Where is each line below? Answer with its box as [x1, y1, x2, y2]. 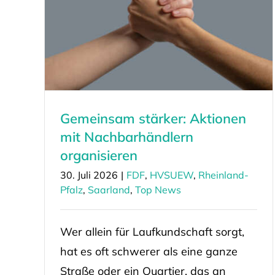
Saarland [87, 184, 130, 196]
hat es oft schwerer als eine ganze [60, 244, 238, 259]
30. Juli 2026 [60, 169, 118, 182]
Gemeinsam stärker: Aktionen [60, 110, 246, 128]
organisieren [60, 147, 137, 165]
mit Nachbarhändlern [60, 128, 193, 146]
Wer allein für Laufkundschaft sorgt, [60, 225, 244, 239]
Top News [134, 184, 181, 196]
